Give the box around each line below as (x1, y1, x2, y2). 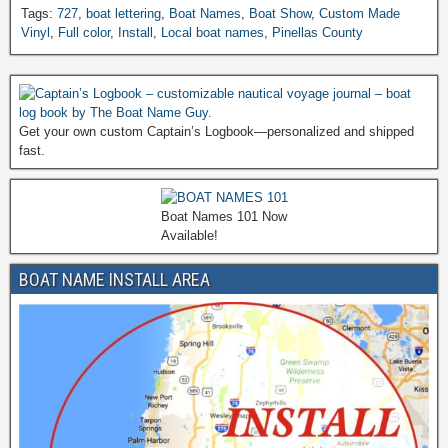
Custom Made (319, 5, 400, 21)
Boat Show (249, 5, 311, 21)
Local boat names (161, 24, 264, 40)
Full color (58, 24, 110, 40)
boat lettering (86, 5, 161, 21)
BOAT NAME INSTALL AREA (19, 268, 210, 290)
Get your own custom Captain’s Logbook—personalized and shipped (19, 123, 414, 139)
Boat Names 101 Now (160, 208, 287, 224)
